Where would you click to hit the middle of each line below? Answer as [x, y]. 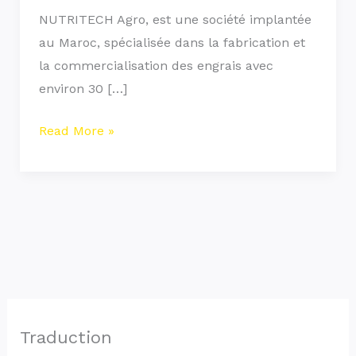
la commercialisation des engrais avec [156, 66]
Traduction [66, 337]
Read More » [76, 131]
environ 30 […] [83, 89]
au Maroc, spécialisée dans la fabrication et [172, 43]
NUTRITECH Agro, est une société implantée [175, 19]
